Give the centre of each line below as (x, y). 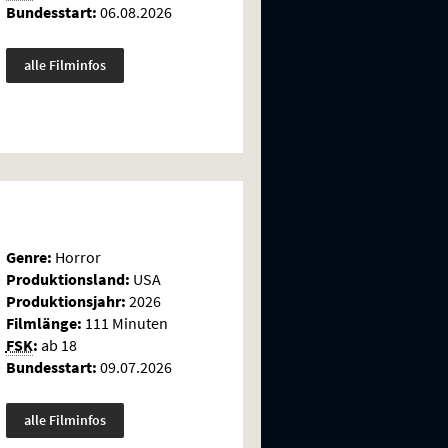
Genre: (28, 257)
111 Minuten (124, 323)
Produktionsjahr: (65, 301)
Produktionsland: (67, 279)
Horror (76, 257)
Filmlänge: (43, 323)
